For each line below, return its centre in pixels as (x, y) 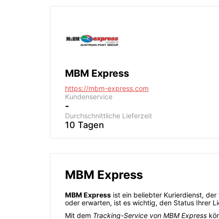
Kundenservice (89, 97)
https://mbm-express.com (107, 88)
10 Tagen (85, 125)
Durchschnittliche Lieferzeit (109, 116)
